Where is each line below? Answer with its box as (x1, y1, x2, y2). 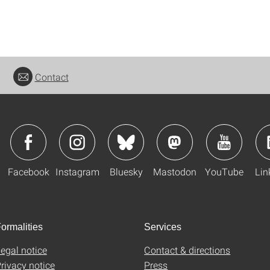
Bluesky (109, 165, 143, 178)
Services (144, 222, 181, 232)
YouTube (204, 165, 243, 178)
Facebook (7, 165, 49, 178)
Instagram (55, 165, 99, 178)
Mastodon (153, 165, 196, 178)
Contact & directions (144, 243, 231, 256)
